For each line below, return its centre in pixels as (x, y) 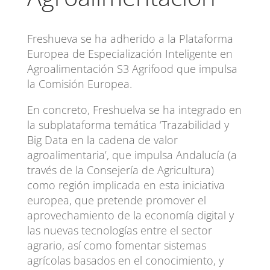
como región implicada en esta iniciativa (126, 185)
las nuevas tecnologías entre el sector (119, 230)
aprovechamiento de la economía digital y (130, 215)
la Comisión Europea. (79, 83)
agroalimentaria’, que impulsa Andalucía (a (132, 155)
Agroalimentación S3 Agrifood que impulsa (132, 68)
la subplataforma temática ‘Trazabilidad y (128, 124)
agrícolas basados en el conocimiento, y (125, 260)
